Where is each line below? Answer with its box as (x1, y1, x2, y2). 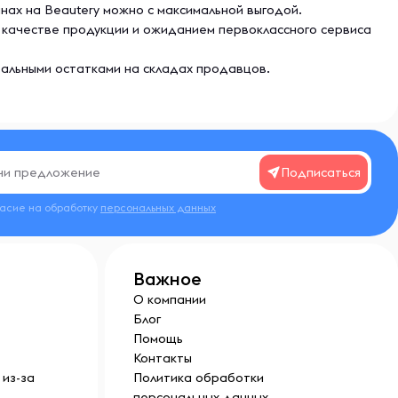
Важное (133, 267, 202, 290)
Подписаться (281, 164, 361, 180)
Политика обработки (133, 370, 264, 386)
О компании (133, 291, 206, 307)
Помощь (133, 330, 183, 346)
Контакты (133, 350, 192, 366)
